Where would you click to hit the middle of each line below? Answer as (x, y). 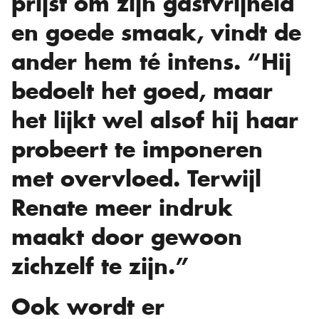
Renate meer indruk (122, 208)
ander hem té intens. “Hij (151, 62)
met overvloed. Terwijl (136, 179)
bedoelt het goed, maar (142, 91)
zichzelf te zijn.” (100, 267)
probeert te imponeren (137, 150)
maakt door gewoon (127, 237)
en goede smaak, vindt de (156, 33)
